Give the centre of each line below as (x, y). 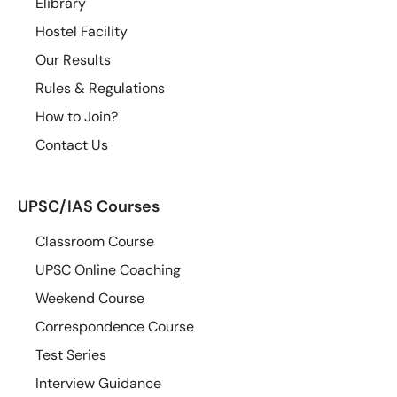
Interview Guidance (98, 383)
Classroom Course (95, 241)
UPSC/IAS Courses (89, 206)
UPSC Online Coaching (108, 269)
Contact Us (72, 144)
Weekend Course (90, 298)
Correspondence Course (115, 326)
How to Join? (77, 116)
